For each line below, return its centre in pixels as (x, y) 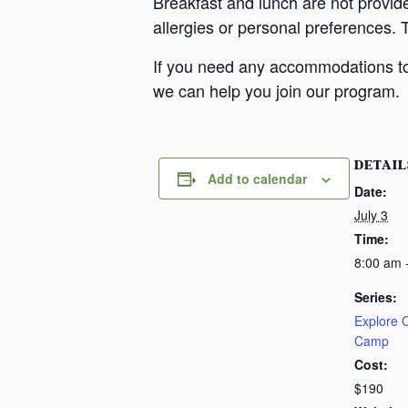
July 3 (371, 215)
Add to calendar (257, 178)
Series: (376, 297)
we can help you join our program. (276, 90)
